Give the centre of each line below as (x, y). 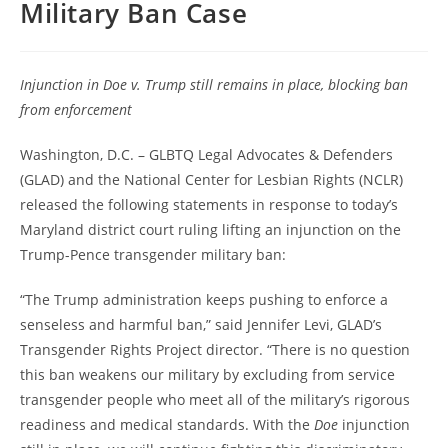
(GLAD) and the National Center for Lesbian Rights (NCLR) (211, 179)
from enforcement (76, 109)
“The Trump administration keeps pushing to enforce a (204, 299)
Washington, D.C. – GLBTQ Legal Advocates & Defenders (206, 154)
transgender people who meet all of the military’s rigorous (215, 399)
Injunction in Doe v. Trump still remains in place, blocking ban (214, 84)
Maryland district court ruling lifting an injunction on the (210, 229)
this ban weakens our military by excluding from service (207, 374)
